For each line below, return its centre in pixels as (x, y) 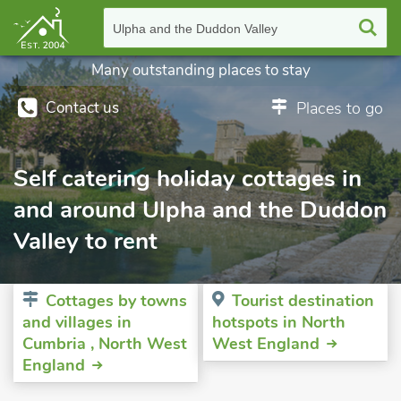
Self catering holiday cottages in (188, 179)
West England (266, 344)
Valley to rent (85, 241)
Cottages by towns (116, 301)
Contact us (82, 108)
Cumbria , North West (105, 344)
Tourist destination (303, 301)
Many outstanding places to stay (200, 70)
